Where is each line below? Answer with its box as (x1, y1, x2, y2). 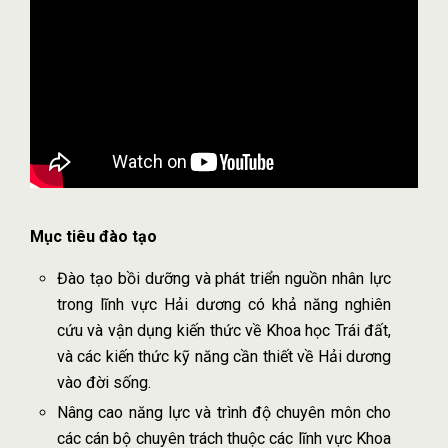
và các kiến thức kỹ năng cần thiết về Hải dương (56, 347, 392, 367)
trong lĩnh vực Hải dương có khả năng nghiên (56, 295, 392, 315)
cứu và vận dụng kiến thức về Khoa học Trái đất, (56, 321, 392, 341)
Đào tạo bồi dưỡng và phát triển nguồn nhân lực (56, 269, 392, 289)
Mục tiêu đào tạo (30, 227, 157, 247)
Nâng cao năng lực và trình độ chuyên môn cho (56, 403, 392, 423)
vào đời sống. (56, 373, 151, 393)
